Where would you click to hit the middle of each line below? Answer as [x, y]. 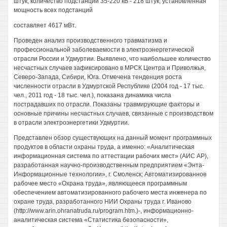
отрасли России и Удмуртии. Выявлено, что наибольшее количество [112, 59]
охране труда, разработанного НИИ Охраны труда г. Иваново [103, 202]
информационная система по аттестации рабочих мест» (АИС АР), [111, 156]
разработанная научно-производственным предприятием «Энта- [109, 165]
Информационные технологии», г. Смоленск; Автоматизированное [110, 174]
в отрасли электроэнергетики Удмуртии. [71, 123]
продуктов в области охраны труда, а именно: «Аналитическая [104, 147]
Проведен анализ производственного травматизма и [90, 41]
